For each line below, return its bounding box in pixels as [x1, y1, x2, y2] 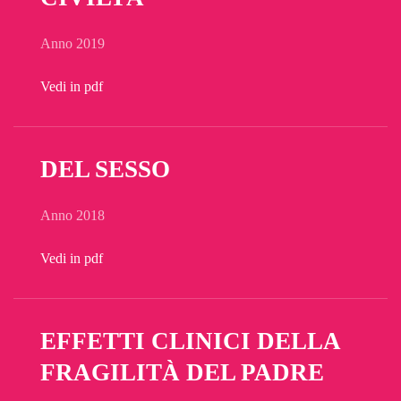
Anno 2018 [40, 208, 105, 223]
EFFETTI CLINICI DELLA [40, 328, 339, 354]
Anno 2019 [40, 36, 105, 51]
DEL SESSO [40, 156, 170, 183]
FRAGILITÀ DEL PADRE [40, 359, 324, 386]
